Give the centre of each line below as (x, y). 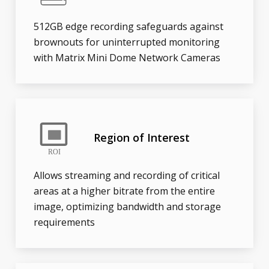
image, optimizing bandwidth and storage (128, 207)
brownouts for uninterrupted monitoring (127, 42)
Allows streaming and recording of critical (127, 176)
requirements (65, 222)
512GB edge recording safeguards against (129, 27)
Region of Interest (142, 137)
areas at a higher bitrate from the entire (125, 191)
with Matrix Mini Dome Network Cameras (127, 58)
